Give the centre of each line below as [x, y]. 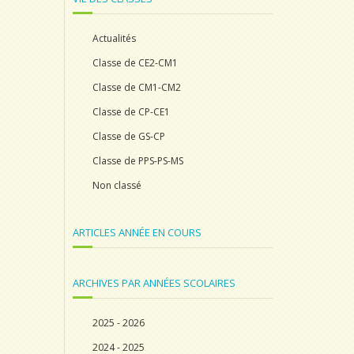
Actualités [114, 38]
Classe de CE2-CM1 [135, 63]
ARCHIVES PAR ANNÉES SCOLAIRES [154, 283]
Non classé [117, 185]
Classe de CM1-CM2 [137, 87]
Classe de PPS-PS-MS [138, 161]
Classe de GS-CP [129, 136]
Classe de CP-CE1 [131, 112]
